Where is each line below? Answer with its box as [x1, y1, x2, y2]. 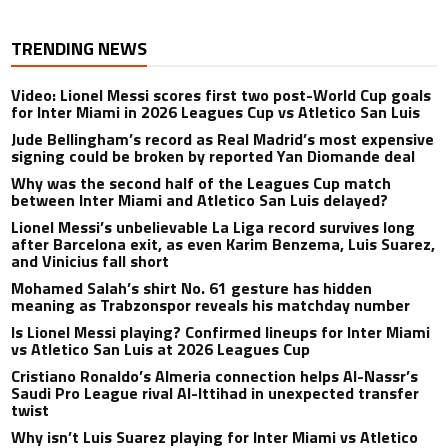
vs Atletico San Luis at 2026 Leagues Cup [11, 337, 311, 362]
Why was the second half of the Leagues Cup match [11, 171, 392, 196]
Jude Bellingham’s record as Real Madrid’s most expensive [11, 127, 435, 152]
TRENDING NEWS [11, 35, 148, 63]
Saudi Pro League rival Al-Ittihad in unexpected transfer [11, 381, 420, 406]
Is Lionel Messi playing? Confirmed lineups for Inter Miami [11, 320, 431, 345]
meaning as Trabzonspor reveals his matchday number [11, 293, 411, 318]
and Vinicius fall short [11, 249, 170, 274]
